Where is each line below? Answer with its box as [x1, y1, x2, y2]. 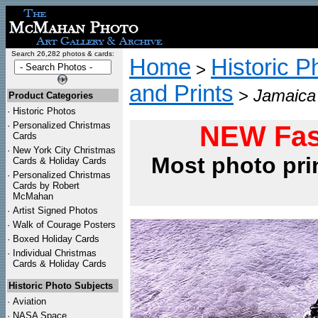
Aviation [13, 296, 46, 307]
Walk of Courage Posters [13, 219, 116, 230]
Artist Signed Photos [13, 205, 98, 216]
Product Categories [9, 90, 93, 101]
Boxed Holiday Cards [13, 234, 99, 244]
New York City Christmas [13, 145, 116, 155]
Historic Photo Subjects [9, 280, 113, 291]
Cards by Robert [13, 180, 79, 191]
